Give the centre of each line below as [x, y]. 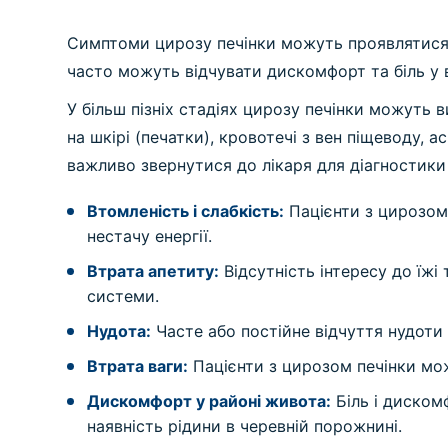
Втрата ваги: [138, 366]
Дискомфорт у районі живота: [209, 401]
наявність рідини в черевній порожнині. [245, 426]
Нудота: [119, 331]
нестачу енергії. [150, 236]
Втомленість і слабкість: [186, 211]
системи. [123, 296]
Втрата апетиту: [153, 271]
